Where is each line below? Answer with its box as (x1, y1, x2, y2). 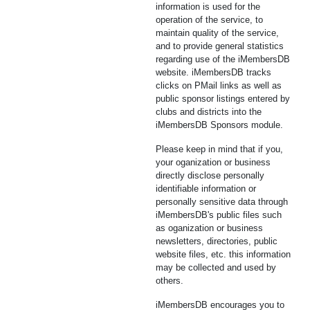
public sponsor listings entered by (156, 93, 290, 104)
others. (156, 275, 183, 286)
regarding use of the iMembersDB (156, 54, 290, 64)
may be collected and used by (156, 262, 276, 273)
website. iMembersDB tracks (156, 67, 271, 77)
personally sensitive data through (156, 197, 288, 207)
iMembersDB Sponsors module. (156, 120, 283, 130)
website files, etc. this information (156, 249, 291, 259)
